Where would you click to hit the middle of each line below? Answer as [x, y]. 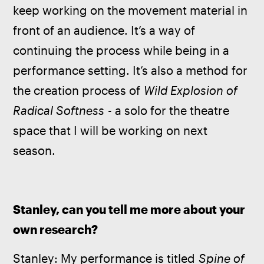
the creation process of [79, 91]
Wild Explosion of [192, 91]
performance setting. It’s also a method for [132, 71]
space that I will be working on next [112, 131]
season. [34, 151]
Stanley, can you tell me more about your [131, 209]
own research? [56, 229]
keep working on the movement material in [132, 11]
